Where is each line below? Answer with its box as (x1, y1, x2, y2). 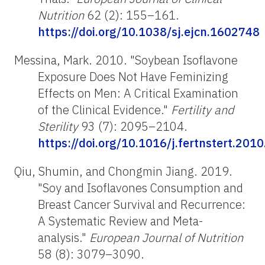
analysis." (38, 229, 89, 245)
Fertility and (171, 101, 234, 118)
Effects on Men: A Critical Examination (38, 85, 238, 101)
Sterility (38, 118, 78, 134)
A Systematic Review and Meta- (38, 212, 203, 229)
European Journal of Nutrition (89, 229, 243, 245)
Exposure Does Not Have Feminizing (38, 68, 228, 85)
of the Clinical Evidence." (38, 101, 171, 118)
